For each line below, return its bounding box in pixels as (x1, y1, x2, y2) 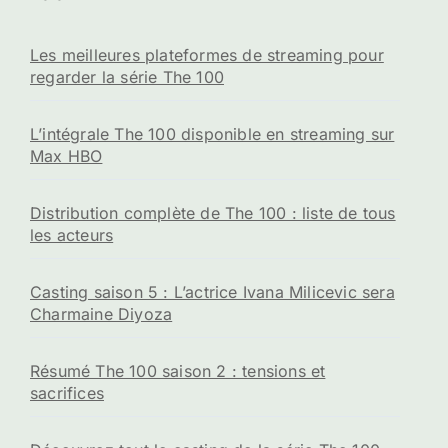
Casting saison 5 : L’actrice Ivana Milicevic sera (30, 281, 395, 302)
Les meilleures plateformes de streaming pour (30, 44, 384, 65)
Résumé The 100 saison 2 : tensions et (30, 360, 326, 381)
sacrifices (30, 382, 104, 403)
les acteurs (30, 224, 114, 245)
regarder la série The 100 (30, 66, 224, 87)
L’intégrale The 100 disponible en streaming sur (30, 123, 395, 144)
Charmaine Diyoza (30, 303, 173, 324)
